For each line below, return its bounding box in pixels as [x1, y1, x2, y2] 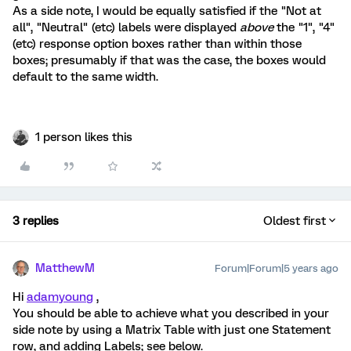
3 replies [13, 213, 59, 228]
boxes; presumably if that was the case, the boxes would [13, 52, 326, 67]
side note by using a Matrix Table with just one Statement [13, 322, 331, 337]
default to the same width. [13, 69, 158, 84]
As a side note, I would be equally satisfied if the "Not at [13, 3, 321, 18]
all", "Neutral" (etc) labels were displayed [13, 20, 240, 34]
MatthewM [35, 260, 95, 275]
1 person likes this [35, 129, 132, 144]
